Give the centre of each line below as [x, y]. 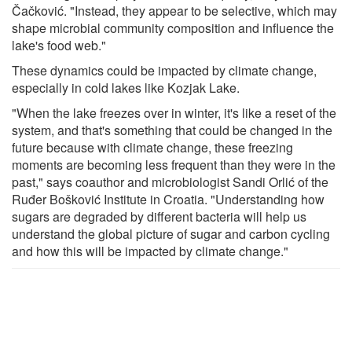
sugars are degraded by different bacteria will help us [159, 216]
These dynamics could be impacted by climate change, [164, 70]
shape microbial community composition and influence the [173, 27]
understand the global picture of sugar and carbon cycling [171, 233]
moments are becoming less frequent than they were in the [174, 164]
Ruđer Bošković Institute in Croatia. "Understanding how [168, 199]
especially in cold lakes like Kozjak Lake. [126, 87]
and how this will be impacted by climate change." [150, 251]
